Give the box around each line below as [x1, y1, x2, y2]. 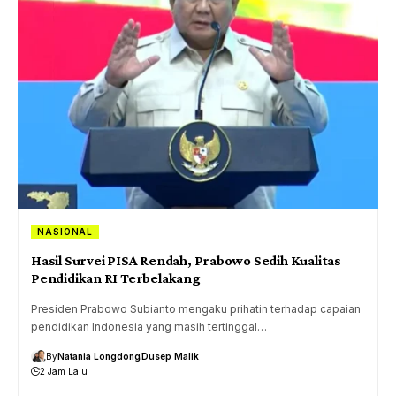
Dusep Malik [141, 350, 199, 362]
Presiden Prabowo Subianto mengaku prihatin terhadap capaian [31, 301, 361, 316]
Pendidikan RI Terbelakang [31, 270, 201, 286]
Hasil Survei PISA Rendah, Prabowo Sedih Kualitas [31, 252, 341, 268]
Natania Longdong [57, 350, 141, 362]
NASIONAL [37, 225, 94, 237]
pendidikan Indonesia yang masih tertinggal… [31, 319, 267, 333]
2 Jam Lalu [40, 365, 88, 377]
